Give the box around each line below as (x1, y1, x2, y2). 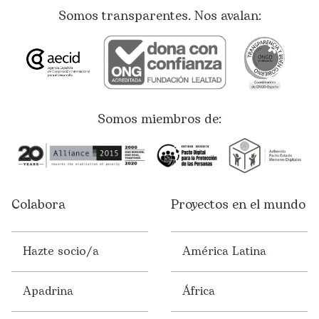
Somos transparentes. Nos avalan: (58, 6, 261, 26)
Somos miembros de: (98, 109, 221, 129)
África (182, 283, 215, 300)
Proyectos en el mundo (171, 194, 305, 214)
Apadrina (23, 283, 73, 300)
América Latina (182, 243, 266, 261)
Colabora (11, 194, 66, 214)
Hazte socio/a (23, 243, 99, 261)
